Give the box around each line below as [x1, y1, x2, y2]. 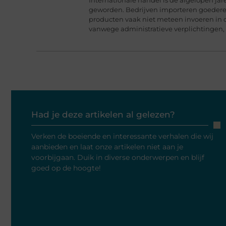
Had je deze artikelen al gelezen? [31, 109, 175, 120]
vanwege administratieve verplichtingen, [89, 24, 224, 33]
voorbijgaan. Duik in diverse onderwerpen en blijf [31, 153, 204, 162]
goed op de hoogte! [31, 163, 101, 173]
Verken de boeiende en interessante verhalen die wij [31, 132, 213, 141]
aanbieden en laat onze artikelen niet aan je [31, 142, 183, 152]
